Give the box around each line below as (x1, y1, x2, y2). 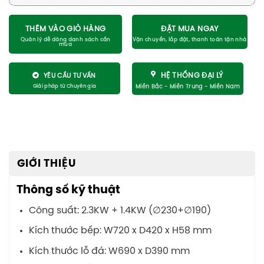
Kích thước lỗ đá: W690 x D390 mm (28, 246, 190, 256)
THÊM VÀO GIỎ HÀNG (25, 25, 106, 33)
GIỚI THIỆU (17, 158, 76, 169)
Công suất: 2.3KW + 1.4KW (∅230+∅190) (28, 205, 211, 216)
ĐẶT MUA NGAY (161, 25, 219, 33)
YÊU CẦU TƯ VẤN (43, 72, 96, 80)
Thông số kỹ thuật (16, 184, 123, 196)
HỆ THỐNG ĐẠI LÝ (161, 71, 223, 80)
